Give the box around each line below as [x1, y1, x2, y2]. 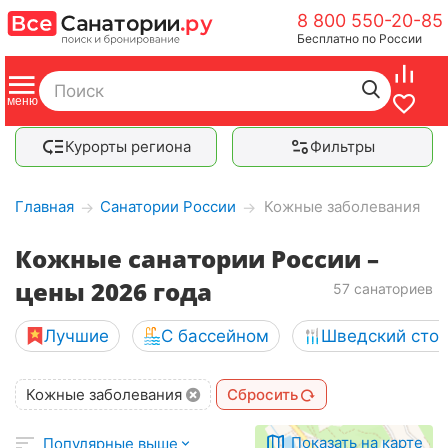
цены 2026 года [15, 275, 212, 308]
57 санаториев [333, 280, 433, 297]
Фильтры [309, 137, 375, 156]
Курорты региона [64, 137, 191, 156]
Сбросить [227, 385, 298, 404]
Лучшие [44, 326, 109, 346]
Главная [15, 197, 74, 216]
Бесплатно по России [297, 31, 422, 46]
